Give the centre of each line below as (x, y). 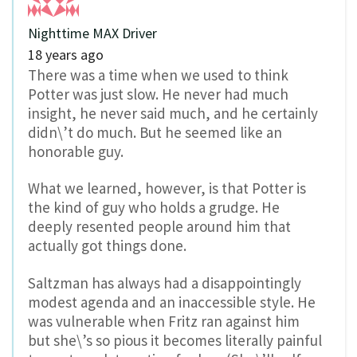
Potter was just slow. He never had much (158, 94)
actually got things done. (107, 246)
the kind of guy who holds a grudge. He (154, 208)
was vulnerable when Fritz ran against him (164, 322)
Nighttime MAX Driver (92, 33)
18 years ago (66, 54)
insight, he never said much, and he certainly (173, 113)
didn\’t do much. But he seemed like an (155, 132)
